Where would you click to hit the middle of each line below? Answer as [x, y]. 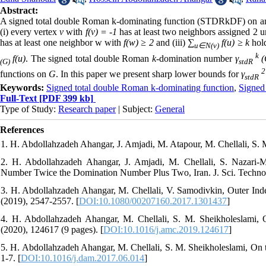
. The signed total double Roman [89, 58]
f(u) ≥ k [234, 43]
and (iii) [171, 43]
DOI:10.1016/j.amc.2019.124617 [166, 229]
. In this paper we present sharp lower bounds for [148, 74]
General [170, 109]
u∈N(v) [207, 46]
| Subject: [135, 109]
